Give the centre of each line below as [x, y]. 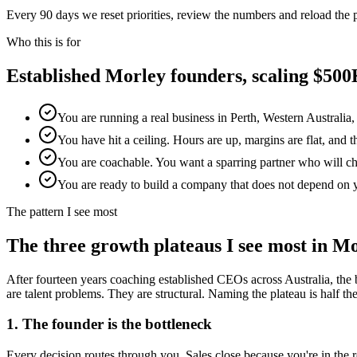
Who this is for [43, 42]
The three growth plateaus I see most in [169, 245]
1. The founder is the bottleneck [109, 324]
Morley [135, 75]
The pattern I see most [62, 211]
